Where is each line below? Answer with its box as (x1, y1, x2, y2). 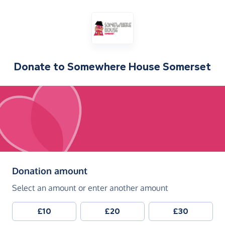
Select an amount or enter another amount (12, 183, 168, 193)
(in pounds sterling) (87, 165, 171, 176)
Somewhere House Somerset (67, 60, 211, 73)
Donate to (14, 60, 67, 73)
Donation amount (12, 165, 87, 177)
